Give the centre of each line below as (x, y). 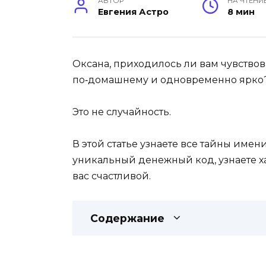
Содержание (127, 218)
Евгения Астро (134, 12)
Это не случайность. (122, 112)
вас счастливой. (112, 176)
